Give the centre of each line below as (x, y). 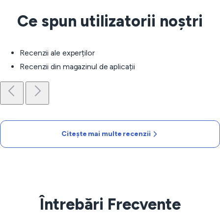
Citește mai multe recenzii (106, 134)
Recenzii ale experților (57, 53)
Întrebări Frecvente (110, 204)
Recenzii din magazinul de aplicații (77, 67)
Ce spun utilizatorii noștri (110, 21)
